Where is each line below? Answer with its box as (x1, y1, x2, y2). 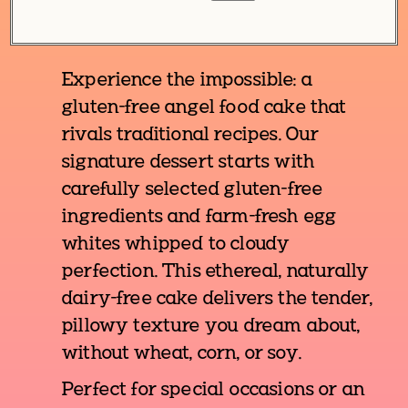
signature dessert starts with (62, 154, 316, 172)
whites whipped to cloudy (62, 236, 291, 254)
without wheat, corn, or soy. (62, 345, 301, 363)
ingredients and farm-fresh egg (62, 209, 337, 227)
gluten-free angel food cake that (62, 99, 347, 117)
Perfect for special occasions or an (62, 382, 366, 400)
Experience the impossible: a (62, 72, 312, 90)
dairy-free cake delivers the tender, (62, 291, 373, 309)
